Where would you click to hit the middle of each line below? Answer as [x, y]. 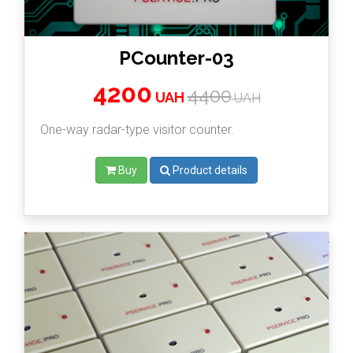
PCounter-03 [176, 58]
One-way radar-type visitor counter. [137, 130]
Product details [210, 171]
